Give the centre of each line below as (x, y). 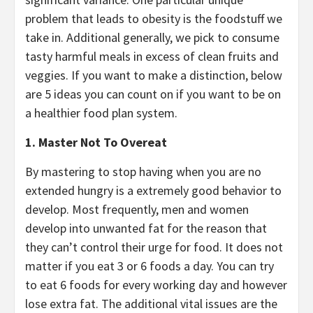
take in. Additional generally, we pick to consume (152, 37)
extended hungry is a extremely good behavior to (153, 190)
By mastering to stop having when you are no (143, 171)
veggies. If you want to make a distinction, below (154, 75)
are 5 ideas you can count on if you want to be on (153, 94)
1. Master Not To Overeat (96, 142)
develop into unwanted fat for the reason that (146, 228)
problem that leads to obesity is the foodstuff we (154, 18)
